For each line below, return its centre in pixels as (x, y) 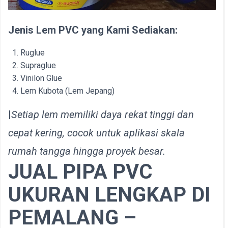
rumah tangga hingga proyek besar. (87, 151)
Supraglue (38, 65)
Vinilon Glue (41, 78)
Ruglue (33, 53)
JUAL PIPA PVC (80, 172)
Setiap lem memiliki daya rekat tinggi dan (103, 115)
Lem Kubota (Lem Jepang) (67, 91)
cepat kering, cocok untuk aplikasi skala (96, 133)
